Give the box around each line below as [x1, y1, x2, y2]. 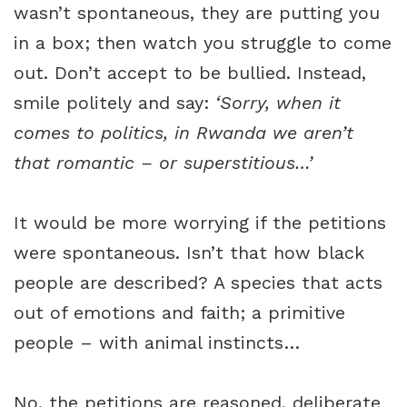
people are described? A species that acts [14, 273, 382, 293]
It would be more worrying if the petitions [14, 213, 386, 233]
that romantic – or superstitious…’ [14, 153, 313, 174]
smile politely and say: [14, 93, 215, 114]
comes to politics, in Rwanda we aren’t [14, 123, 353, 144]
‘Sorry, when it [215, 93, 341, 114]
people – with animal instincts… [14, 333, 300, 353]
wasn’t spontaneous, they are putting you [14, 3, 380, 24]
